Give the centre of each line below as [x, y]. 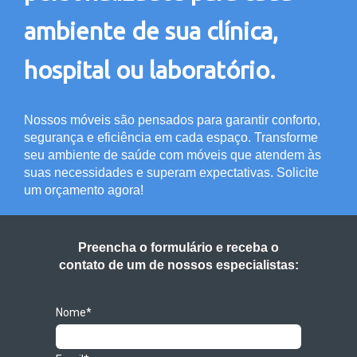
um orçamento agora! [84, 190]
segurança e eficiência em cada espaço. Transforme [171, 137]
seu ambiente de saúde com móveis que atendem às [173, 155]
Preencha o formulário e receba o [178, 247]
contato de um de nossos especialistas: [178, 265]
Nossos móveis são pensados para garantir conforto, [172, 120]
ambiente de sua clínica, [151, 31]
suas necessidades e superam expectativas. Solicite [171, 173]
